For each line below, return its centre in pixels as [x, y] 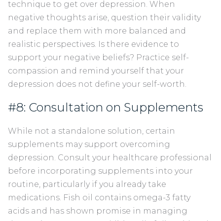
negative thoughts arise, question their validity [104, 18]
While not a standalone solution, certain [92, 131]
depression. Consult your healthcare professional [110, 158]
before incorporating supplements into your [100, 171]
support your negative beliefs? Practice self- [98, 58]
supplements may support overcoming [89, 145]
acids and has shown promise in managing [98, 211]
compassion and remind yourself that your [96, 71]
